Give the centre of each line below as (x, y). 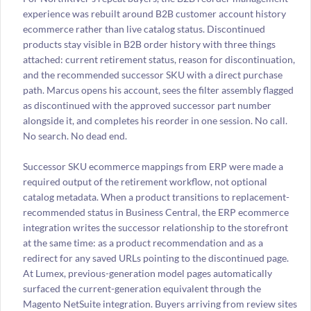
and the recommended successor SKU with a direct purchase (152, 74)
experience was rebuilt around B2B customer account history (154, 13)
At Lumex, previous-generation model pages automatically (147, 274)
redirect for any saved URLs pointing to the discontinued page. (155, 258)
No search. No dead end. (76, 135)
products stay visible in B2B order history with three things (149, 44)
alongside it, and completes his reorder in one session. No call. (155, 120)
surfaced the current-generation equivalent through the (142, 289)
